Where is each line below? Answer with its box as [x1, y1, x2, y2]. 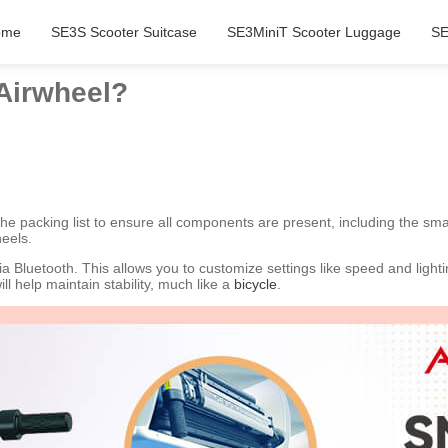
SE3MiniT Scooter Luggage [226, 24, 401, 40]
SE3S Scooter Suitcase [50, 24, 197, 40]
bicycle [234, 276, 277, 293]
